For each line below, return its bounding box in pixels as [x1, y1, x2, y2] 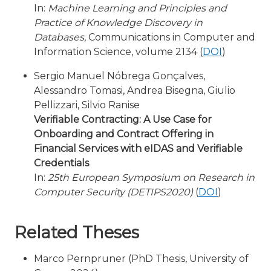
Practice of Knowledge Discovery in [34, 17, 203, 28]
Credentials [34, 157, 89, 169]
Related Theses [15, 223, 139, 243]
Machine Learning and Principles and [48, 2, 227, 14]
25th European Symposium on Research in [48, 172, 255, 183]
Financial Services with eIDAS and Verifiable [34, 143, 243, 154]
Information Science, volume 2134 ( [34, 46, 203, 57]
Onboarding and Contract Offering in [34, 128, 214, 140]
